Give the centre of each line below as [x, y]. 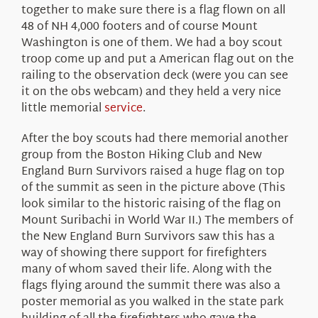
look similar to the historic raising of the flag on [151, 204]
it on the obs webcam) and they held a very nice [151, 92]
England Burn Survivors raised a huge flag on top [153, 172]
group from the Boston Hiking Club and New [141, 155]
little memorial [62, 109]
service [123, 109]
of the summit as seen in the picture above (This [153, 188]
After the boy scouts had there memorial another [154, 139]
